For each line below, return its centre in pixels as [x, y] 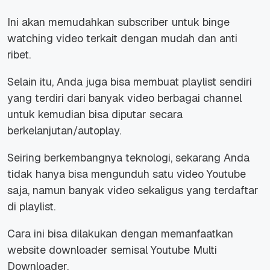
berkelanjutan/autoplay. [64, 131]
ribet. [19, 55]
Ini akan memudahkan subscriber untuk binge [118, 22]
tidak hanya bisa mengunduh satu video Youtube [127, 174]
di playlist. [31, 207]
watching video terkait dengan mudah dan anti [122, 39]
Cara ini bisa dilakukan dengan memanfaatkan [120, 234]
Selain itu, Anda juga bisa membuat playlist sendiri [130, 82]
